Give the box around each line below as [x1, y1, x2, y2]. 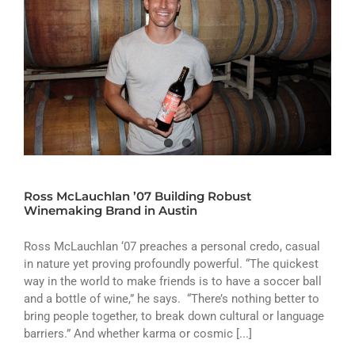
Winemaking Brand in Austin [24, 203, 197, 219]
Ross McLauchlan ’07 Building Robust [24, 189, 251, 204]
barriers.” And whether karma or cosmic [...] [24, 326, 252, 342]
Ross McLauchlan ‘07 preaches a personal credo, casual [24, 239, 320, 254]
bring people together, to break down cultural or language [24, 309, 324, 324]
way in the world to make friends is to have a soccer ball [24, 274, 322, 289]
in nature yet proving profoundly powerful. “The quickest [24, 257, 319, 272]
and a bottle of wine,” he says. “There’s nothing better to [24, 292, 319, 307]
